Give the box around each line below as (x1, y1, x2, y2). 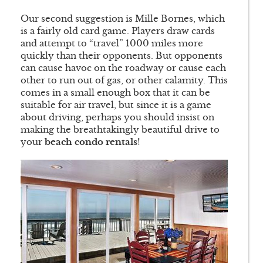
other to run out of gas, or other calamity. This (21, 75, 228, 86)
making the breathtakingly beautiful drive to (21, 124, 220, 136)
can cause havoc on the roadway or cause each (21, 62, 226, 74)
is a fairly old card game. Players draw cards (21, 25, 215, 37)
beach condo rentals (45, 136, 137, 148)
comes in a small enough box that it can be (21, 87, 210, 99)
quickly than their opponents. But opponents (21, 50, 222, 62)
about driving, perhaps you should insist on (21, 112, 214, 123)
